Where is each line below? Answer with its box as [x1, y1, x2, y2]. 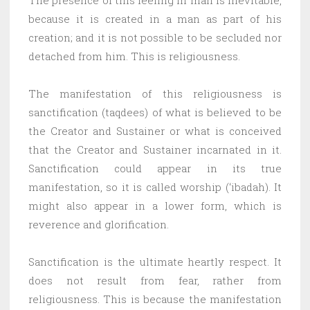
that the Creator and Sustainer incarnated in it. [28, 142, 282, 156]
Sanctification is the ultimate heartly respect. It [28, 254, 282, 268]
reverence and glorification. [28, 217, 169, 231]
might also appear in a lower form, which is [28, 198, 282, 212]
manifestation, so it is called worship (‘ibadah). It [28, 179, 282, 194]
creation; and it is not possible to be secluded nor [28, 30, 282, 44]
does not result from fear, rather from [28, 273, 282, 287]
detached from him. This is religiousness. [28, 48, 240, 63]
